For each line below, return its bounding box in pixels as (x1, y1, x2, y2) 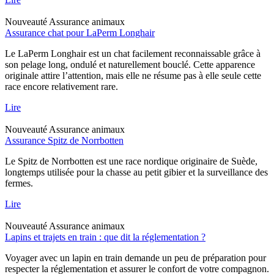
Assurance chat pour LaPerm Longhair (5, 27, 155, 38)
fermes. (5, 177, 33, 188)
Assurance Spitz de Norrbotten (5, 135, 124, 146)
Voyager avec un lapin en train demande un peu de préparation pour (5, 252, 266, 263)
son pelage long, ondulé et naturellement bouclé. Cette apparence (5, 59, 255, 70)
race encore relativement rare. (5, 81, 118, 92)
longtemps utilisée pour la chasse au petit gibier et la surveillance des (5, 166, 268, 177)
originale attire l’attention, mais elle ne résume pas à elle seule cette (5, 70, 261, 81)
